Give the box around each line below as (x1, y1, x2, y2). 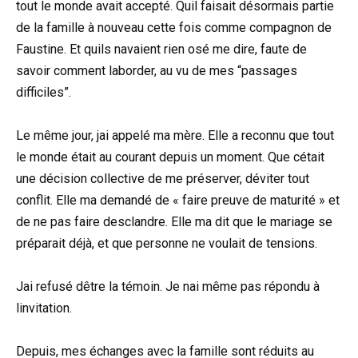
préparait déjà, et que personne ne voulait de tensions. (16, 236, 317, 252)
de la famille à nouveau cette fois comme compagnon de (16, 19, 332, 35)
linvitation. (16, 300, 72, 316)
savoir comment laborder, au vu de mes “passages (16, 62, 297, 78)
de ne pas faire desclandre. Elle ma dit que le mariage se (16, 214, 332, 230)
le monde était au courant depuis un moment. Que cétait (16, 149, 324, 165)
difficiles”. (16, 84, 71, 100)
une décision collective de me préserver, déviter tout (16, 171, 309, 187)
